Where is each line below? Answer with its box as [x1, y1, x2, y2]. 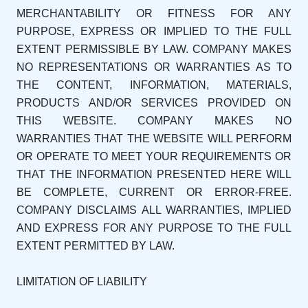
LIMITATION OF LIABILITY [16, 276, 147, 288]
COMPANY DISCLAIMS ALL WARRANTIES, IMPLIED [16, 204, 291, 217]
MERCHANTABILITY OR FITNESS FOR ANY [16, 8, 291, 20]
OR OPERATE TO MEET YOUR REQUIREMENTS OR [16, 151, 291, 163]
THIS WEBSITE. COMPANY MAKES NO [16, 115, 291, 127]
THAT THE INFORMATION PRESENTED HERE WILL [16, 168, 291, 181]
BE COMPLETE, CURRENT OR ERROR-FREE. [16, 186, 291, 199]
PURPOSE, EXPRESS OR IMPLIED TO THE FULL [16, 25, 291, 38]
